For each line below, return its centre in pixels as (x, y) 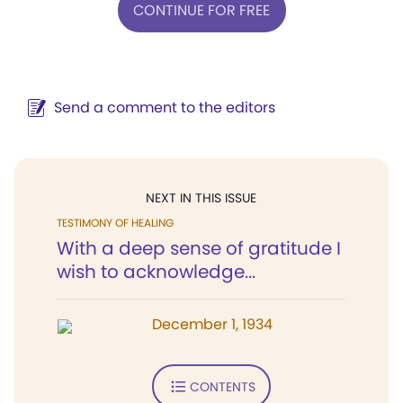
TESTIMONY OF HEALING (115, 223)
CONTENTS (222, 386)
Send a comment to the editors (165, 107)
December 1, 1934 (212, 324)
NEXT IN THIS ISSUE (201, 198)
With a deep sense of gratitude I (199, 248)
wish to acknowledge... (156, 272)
